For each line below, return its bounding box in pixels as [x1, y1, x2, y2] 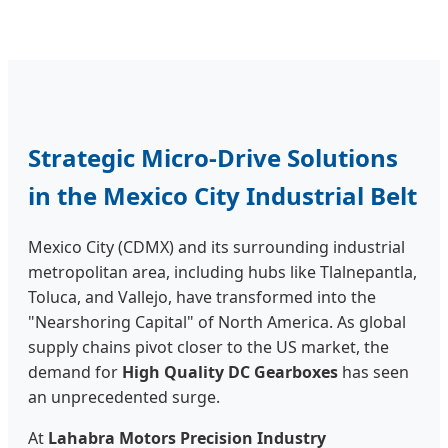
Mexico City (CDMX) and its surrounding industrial [28, 236, 405, 259]
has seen [338, 361, 409, 384]
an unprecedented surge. [28, 386, 220, 409]
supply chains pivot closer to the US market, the [28, 336, 389, 359]
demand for [28, 361, 122, 384]
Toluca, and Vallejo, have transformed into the [28, 286, 376, 309]
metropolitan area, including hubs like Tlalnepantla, [28, 261, 417, 284]
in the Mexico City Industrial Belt [28, 179, 417, 213]
